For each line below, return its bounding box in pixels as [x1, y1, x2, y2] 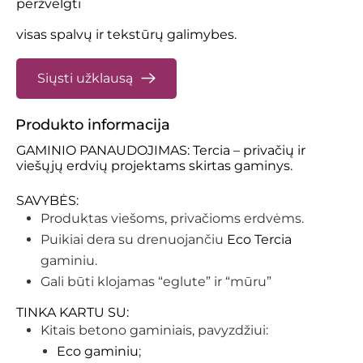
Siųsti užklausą [37, 70, 133, 86]
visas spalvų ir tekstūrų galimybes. [16, 26, 237, 42]
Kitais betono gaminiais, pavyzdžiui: [41, 322, 268, 338]
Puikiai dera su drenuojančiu [41, 231, 224, 247]
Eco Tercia [224, 231, 292, 247]
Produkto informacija [15, 115, 170, 134]
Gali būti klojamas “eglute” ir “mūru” [41, 273, 271, 289]
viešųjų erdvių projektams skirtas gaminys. [16, 157, 293, 173]
